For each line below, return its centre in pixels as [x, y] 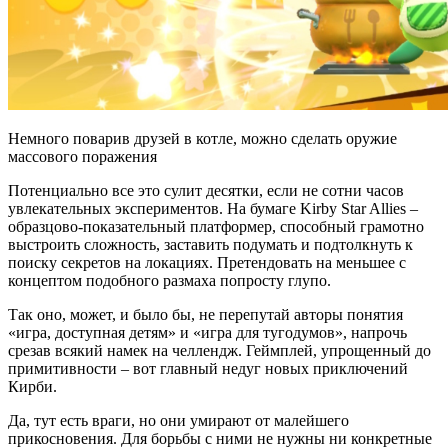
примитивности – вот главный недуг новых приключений [208, 369]
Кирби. [32, 387]
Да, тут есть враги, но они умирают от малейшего [178, 421]
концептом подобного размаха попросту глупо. [169, 281]
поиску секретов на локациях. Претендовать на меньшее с [207, 263]
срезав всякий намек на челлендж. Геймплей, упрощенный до [219, 351]
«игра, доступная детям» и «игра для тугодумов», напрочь [207, 333]
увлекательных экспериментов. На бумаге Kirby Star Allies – [213, 209]
